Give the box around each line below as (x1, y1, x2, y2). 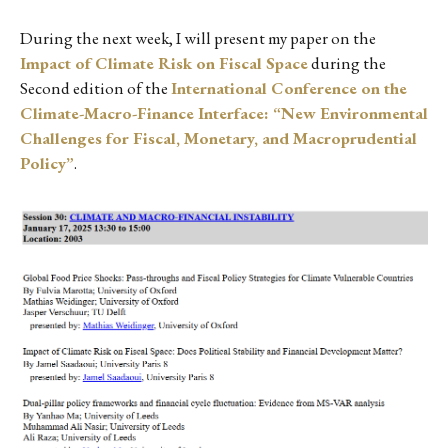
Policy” (20, 152, 74, 174)
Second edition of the (20, 77, 171, 99)
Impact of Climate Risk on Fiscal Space (20, 52, 308, 74)
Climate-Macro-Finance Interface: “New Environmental (20, 102, 428, 124)
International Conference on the (171, 77, 407, 99)
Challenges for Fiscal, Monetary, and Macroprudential (20, 127, 417, 149)
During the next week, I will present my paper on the (20, 27, 376, 49)
